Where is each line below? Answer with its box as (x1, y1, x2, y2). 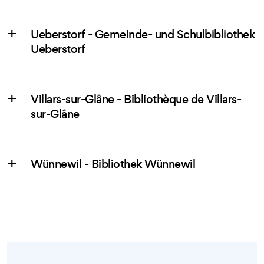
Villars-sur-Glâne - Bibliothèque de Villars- (31, 91, 241, 108)
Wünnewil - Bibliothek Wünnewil (31, 156, 195, 173)
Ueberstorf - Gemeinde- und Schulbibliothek (31, 27, 255, 43)
